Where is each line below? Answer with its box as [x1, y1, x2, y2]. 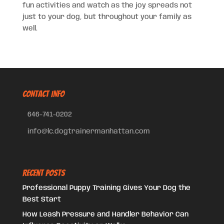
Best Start [22, 196, 61, 203]
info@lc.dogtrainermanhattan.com [27, 128, 150, 135]
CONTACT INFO [22, 89, 64, 98]
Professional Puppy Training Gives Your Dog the [22, 184, 190, 192]
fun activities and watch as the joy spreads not [22, 2, 192, 9]
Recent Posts [22, 168, 65, 178]
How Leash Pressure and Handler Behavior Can [22, 211, 188, 218]
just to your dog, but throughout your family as [22, 13, 191, 20]
